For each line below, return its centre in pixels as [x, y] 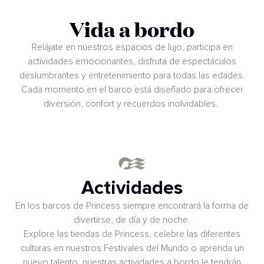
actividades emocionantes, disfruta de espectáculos [132, 61]
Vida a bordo [132, 29]
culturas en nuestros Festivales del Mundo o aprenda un [132, 248]
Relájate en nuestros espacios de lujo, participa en [132, 47]
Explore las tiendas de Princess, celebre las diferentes [132, 234]
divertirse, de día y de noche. [132, 220]
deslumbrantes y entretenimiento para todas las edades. [132, 75]
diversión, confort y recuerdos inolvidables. [132, 103]
